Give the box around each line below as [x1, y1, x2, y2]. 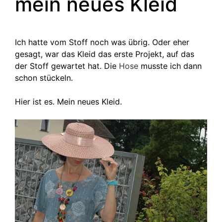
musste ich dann [138, 61, 202, 71]
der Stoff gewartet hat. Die [15, 61, 119, 71]
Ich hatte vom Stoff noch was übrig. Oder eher [15, 37, 189, 47]
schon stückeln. [15, 73, 73, 83]
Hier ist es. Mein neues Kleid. [15, 97, 122, 107]
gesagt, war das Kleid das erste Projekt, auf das [15, 49, 194, 59]
